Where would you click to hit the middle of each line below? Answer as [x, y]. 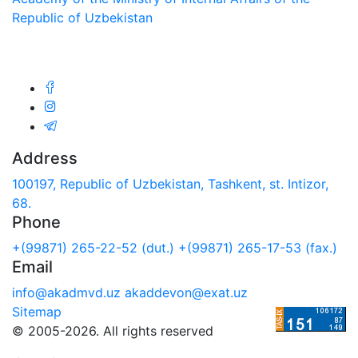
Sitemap [37, 311]
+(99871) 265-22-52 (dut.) [93, 247]
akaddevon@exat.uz [186, 292]
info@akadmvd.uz [66, 292]
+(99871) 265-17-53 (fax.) [258, 247]
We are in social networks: [112, 49]
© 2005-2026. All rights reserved [113, 330]
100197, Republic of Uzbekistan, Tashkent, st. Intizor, [170, 183]
